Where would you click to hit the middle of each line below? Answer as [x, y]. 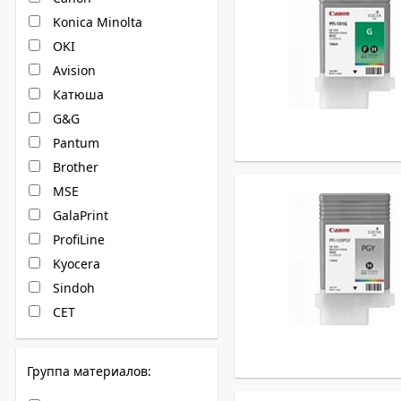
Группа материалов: [89, 371]
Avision [73, 70]
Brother [74, 167]
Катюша [77, 94]
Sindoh [72, 288]
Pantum [74, 143]
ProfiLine [77, 239]
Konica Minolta [96, 22]
